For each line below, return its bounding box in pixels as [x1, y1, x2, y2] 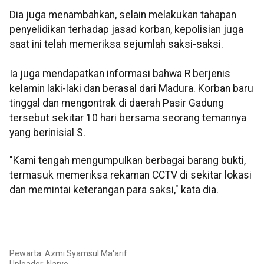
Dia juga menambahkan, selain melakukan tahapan [9, 8, 236, 21]
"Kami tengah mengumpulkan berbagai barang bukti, [9, 154, 246, 167]
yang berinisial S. [9, 126, 85, 138]
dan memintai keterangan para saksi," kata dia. [9, 184, 219, 196]
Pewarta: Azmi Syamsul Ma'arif [9, 249, 127, 259]
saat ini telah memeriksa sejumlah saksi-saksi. [9, 38, 223, 50]
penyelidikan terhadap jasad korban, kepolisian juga [9, 23, 243, 35]
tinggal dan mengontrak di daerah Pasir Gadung [9, 97, 224, 109]
